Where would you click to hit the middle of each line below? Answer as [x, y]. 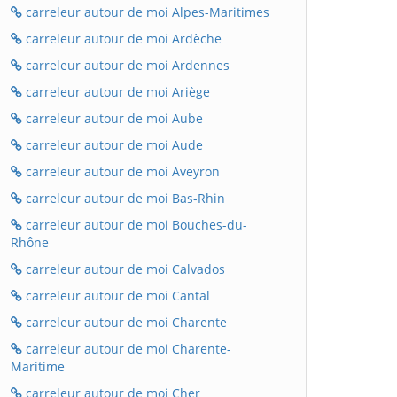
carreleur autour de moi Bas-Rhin [124, 198]
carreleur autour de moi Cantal [116, 296]
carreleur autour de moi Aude [113, 145]
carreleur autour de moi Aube [113, 118]
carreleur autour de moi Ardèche [122, 39]
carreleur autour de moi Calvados [124, 269]
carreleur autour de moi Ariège [116, 92]
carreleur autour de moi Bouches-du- [135, 225]
